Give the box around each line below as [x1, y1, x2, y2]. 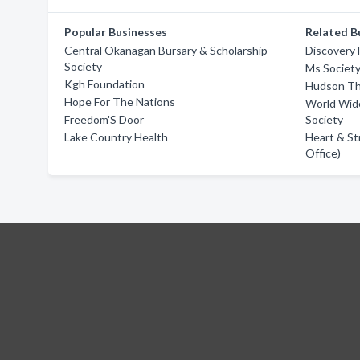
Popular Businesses [64, 25, 167, 39]
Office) [305, 146, 342, 160]
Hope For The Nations [64, 95, 175, 108]
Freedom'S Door [64, 112, 144, 126]
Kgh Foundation [64, 77, 145, 91]
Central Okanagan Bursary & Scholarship [64, 43, 268, 57]
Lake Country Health [64, 130, 168, 144]
